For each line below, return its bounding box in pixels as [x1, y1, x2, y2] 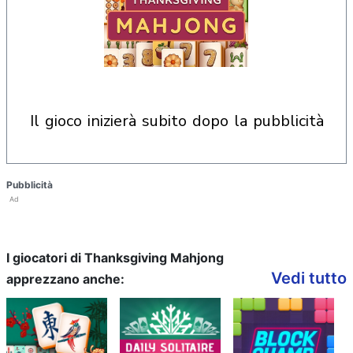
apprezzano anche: [6, 271, 124, 287]
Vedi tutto [271, 269, 347, 288]
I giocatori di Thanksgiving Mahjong [6, 250, 224, 266]
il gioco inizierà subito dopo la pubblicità [33, 110, 324, 132]
